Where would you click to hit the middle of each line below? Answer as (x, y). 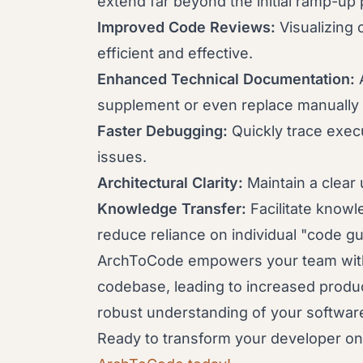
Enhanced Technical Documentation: (226, 79)
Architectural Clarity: (170, 183)
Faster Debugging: (162, 131)
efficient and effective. (175, 53)
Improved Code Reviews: (186, 27)
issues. (122, 157)
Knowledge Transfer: (172, 209)
